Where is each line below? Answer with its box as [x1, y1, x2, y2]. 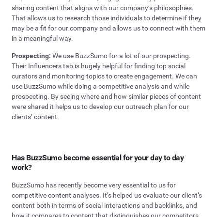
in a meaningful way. [12, 34, 73, 42]
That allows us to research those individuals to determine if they [12, 14, 201, 22]
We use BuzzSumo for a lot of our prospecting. [51, 52, 191, 60]
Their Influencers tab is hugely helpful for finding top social [12, 62, 186, 70]
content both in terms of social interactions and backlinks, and [12, 201, 197, 209]
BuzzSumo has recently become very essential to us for [12, 181, 176, 189]
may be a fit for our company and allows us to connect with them [12, 24, 205, 32]
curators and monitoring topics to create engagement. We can [12, 72, 197, 80]
